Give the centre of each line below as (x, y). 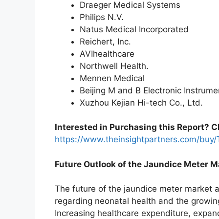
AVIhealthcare (107, 54)
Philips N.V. (102, 17)
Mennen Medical (112, 78)
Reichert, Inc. (105, 41)
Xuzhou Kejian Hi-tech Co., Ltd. (141, 102)
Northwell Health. (114, 66)
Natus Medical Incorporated (134, 29)
